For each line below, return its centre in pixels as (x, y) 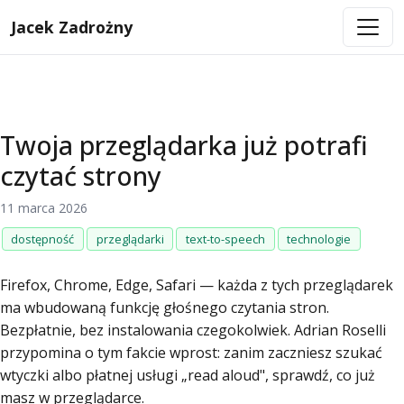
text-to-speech (225, 239)
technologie (319, 239)
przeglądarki (130, 239)
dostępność (43, 239)
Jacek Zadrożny (72, 27)
